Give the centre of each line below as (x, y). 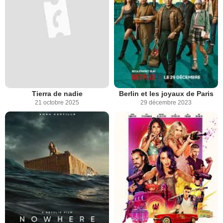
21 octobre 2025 (57, 103)
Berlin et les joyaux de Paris (166, 94)
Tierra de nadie (57, 94)
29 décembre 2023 (166, 103)
